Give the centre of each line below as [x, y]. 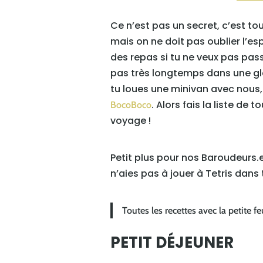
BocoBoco [131, 105]
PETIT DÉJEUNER [172, 243]
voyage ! [131, 121]
